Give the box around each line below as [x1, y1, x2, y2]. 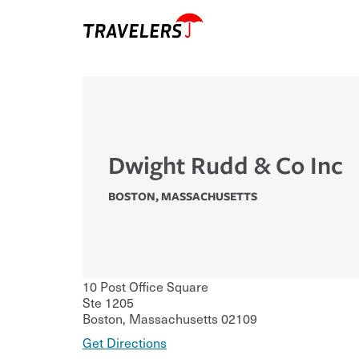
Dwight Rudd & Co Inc [108, 148, 343, 182]
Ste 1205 [83, 292, 134, 313]
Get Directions [83, 333, 167, 353]
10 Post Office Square [83, 276, 208, 296]
